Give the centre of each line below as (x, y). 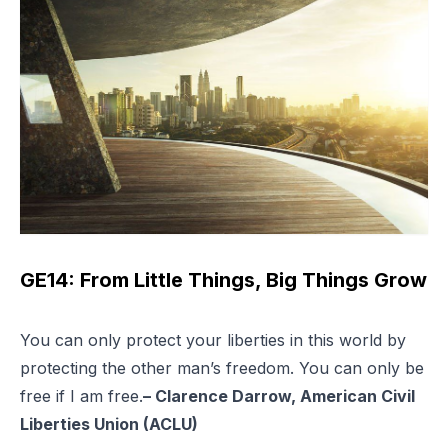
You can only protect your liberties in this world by (213, 339)
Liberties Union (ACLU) (109, 423)
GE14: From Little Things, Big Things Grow (223, 279)
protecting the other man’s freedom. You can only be (222, 367)
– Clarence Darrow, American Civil (279, 395)
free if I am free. (81, 395)
